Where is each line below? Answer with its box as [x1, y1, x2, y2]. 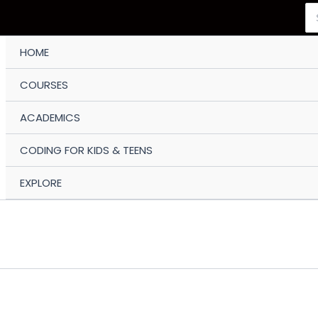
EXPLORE [20, 175, 62, 190]
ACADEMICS [20, 110, 81, 125]
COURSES [20, 77, 69, 92]
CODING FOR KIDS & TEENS [20, 143, 153, 158]
